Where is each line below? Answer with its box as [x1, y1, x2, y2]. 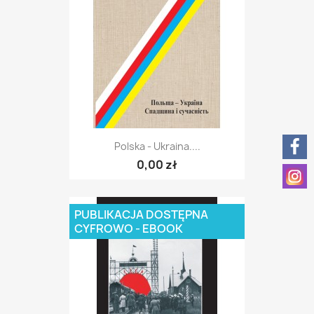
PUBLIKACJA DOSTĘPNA [74, 207, 208, 223]
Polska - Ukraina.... [114, 139, 200, 153]
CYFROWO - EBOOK [74, 221, 183, 237]
